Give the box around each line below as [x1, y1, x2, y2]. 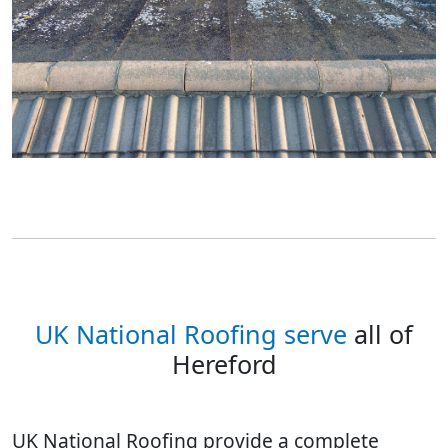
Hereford [171, 346, 277, 381]
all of [347, 316, 413, 351]
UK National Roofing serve [35, 316, 347, 351]
